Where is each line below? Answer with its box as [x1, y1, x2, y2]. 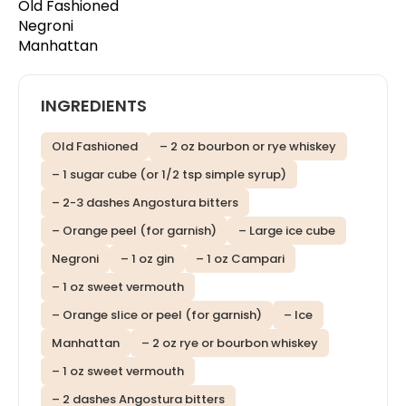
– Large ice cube [238, 221, 335, 239]
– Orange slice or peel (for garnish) [52, 305, 262, 324]
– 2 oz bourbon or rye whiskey [159, 137, 336, 155]
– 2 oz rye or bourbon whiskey [141, 333, 318, 352]
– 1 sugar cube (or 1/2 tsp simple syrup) [52, 165, 286, 183]
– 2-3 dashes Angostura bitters [52, 193, 238, 211]
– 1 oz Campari [196, 249, 285, 267]
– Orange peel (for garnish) [52, 221, 217, 239]
